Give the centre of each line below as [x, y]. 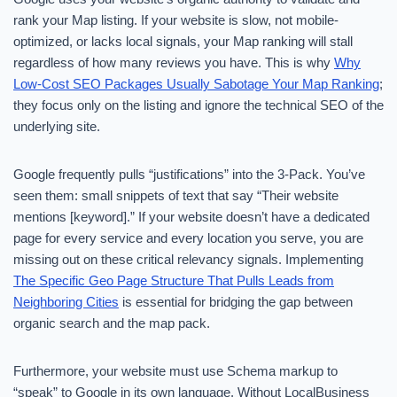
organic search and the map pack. [112, 323]
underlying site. [57, 126]
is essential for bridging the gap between [236, 302]
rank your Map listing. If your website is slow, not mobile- [176, 20]
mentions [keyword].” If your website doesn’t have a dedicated [191, 217]
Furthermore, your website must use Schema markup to [175, 371]
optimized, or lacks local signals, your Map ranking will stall [183, 41]
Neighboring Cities [66, 302]
